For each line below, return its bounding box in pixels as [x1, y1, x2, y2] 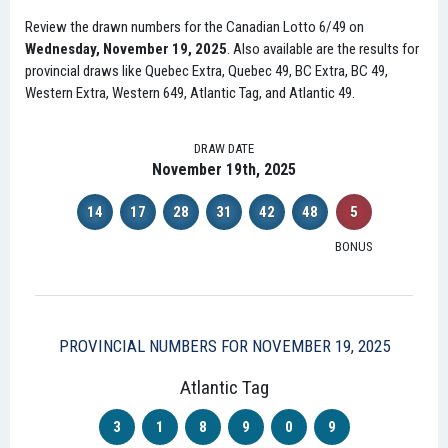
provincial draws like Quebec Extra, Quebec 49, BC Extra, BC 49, [25, 62, 388, 80]
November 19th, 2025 [152, 160, 296, 179]
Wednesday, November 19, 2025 [25, 40, 227, 58]
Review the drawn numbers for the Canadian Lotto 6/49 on [25, 18, 364, 36]
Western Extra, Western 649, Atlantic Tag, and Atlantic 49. [25, 84, 355, 102]
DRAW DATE [194, 141, 254, 156]
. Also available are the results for [227, 40, 419, 58]
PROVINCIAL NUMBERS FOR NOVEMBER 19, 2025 [58, 336, 390, 356]
